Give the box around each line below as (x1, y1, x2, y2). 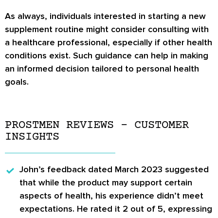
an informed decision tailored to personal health (5, 63, 199, 74)
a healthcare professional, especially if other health (5, 36, 212, 48)
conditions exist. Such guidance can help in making (5, 50, 208, 61)
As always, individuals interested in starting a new (5, 10, 206, 21)
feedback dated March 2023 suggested (45, 164, 209, 175)
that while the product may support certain (19, 177, 192, 188)
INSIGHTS (5, 130, 59, 144)
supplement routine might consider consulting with (5, 23, 209, 35)
